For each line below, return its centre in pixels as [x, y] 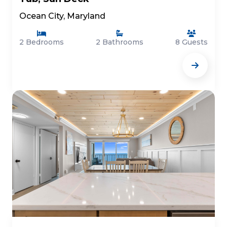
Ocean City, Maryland [62, 16]
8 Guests [192, 42]
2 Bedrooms [42, 42]
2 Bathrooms [120, 42]
